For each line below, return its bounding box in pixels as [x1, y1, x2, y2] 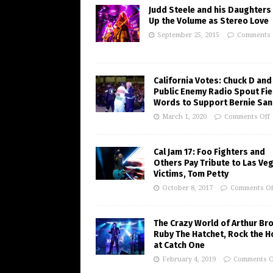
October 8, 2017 [162, 184, 213, 193]
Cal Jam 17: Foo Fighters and [154, 147, 265, 158]
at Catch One [154, 240, 205, 251]
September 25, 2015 [157, 31, 219, 40]
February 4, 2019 [162, 255, 216, 264]
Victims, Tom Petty [154, 169, 229, 180]
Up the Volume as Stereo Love [149, 16, 269, 27]
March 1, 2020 [162, 113, 207, 121]
